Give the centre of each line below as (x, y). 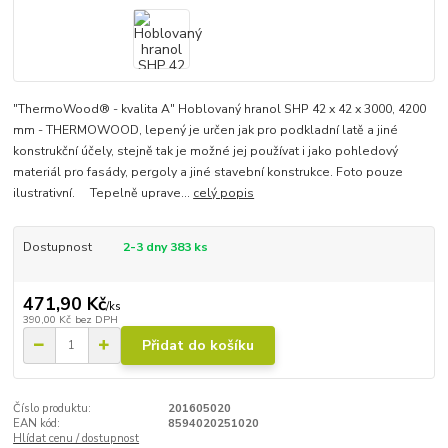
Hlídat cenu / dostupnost (76, 438)
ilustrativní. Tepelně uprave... (103, 193)
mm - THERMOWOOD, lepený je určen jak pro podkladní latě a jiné (206, 130)
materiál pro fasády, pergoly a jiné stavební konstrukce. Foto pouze (208, 172)
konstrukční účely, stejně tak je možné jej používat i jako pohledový (206, 151)
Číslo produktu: (52, 408)
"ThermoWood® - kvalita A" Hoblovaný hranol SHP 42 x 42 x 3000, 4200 (220, 109)
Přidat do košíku (198, 346)
